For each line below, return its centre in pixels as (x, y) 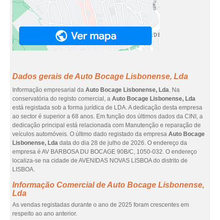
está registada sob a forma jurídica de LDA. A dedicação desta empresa (107, 108)
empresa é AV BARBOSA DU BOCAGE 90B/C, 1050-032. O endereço (105, 152)
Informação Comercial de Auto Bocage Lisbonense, (108, 185)
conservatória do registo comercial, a (62, 99)
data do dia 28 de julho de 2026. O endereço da (123, 143)
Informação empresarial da (49, 90)
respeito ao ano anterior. (45, 214)
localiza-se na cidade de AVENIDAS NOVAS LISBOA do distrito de (100, 161)
